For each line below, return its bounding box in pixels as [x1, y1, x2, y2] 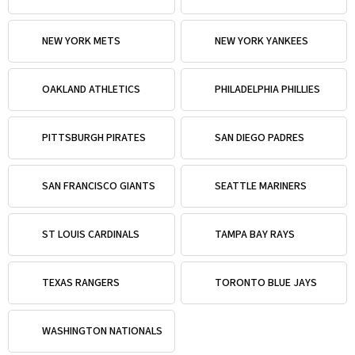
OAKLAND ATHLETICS [42, 81, 140, 97]
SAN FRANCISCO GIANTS [42, 177, 155, 194]
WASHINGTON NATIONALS [42, 323, 162, 339]
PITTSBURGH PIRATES [42, 129, 146, 146]
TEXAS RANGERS [42, 274, 120, 291]
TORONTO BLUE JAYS [214, 274, 317, 291]
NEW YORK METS [42, 32, 120, 49]
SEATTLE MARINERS [214, 177, 307, 194]
